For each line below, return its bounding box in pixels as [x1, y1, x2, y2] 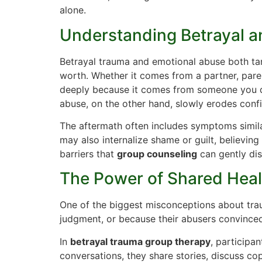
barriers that [60, 147, 117, 160]
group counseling [117, 147, 197, 160]
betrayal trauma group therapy [70, 235, 211, 247]
